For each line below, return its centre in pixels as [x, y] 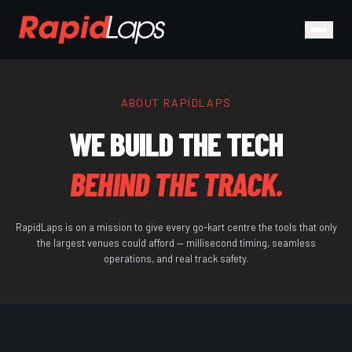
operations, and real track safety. [176, 258]
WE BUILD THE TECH [176, 143]
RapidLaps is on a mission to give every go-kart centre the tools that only [176, 227]
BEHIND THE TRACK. [176, 183]
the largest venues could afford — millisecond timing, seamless [176, 243]
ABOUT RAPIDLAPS [176, 103]
